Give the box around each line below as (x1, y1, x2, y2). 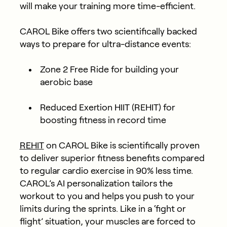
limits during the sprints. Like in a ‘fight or (19, 203, 186, 214)
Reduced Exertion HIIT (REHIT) (40, 102, 161, 112)
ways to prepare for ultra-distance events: (19, 39, 191, 49)
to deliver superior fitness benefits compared (19, 153, 205, 163)
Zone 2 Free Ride (40, 64, 109, 74)
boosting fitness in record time (40, 115, 166, 125)
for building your (108, 64, 179, 74)
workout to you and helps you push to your (19, 191, 195, 201)
